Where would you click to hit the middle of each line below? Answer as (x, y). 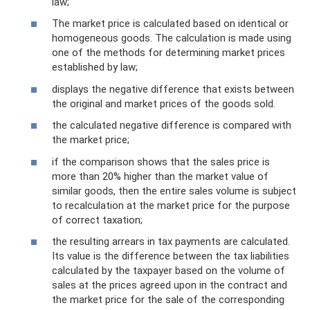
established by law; (95, 67)
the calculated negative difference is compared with (172, 125)
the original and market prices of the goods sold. (164, 103)
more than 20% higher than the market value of (160, 176)
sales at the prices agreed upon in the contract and (170, 285)
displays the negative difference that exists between (173, 89)
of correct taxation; (97, 220)
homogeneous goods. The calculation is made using (172, 38)
